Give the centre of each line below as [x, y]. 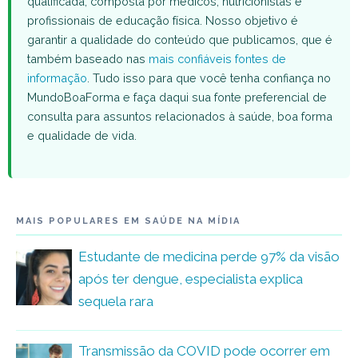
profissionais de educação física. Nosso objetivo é [163, 20]
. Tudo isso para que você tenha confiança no [209, 78]
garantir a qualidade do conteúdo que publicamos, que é [180, 39]
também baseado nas [88, 58]
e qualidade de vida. [82, 135]
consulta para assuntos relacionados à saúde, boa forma [180, 116]
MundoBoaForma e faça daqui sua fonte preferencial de [177, 97]
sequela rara [116, 301]
